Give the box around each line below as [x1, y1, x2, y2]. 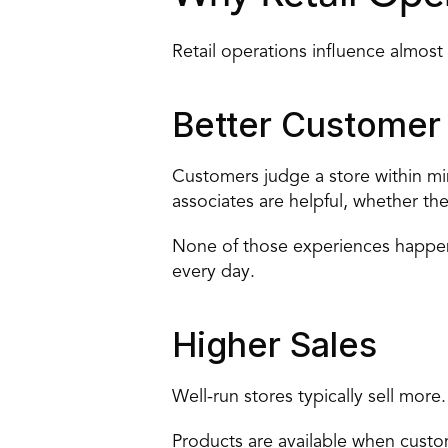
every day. [172, 263, 255, 281]
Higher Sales [172, 324, 377, 365]
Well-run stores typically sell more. [172, 388, 446, 406]
